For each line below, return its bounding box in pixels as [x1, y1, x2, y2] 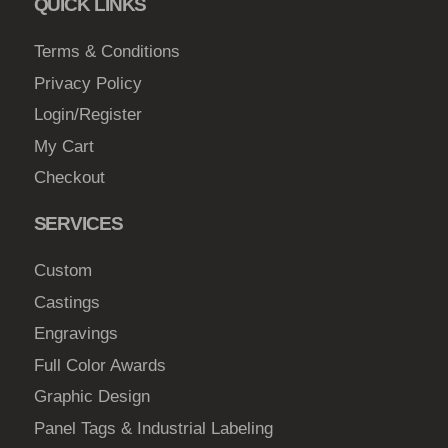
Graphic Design [33, 387, 150, 407]
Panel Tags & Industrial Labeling [33, 418, 273, 438]
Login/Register [33, 105, 142, 125]
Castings [33, 292, 100, 312]
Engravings [33, 324, 118, 344]
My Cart [33, 136, 94, 156]
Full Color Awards [33, 355, 166, 375]
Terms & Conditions [33, 42, 180, 62]
